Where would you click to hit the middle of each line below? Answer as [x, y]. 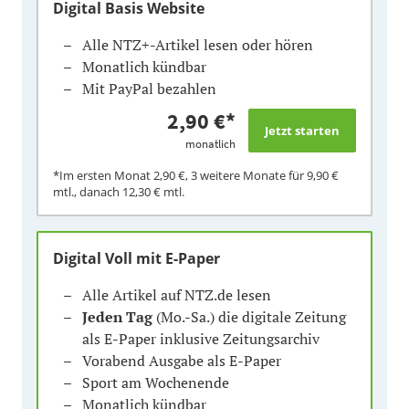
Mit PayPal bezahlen [149, 88]
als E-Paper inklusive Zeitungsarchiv [201, 338]
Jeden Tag [117, 316]
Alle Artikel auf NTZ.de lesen [177, 294]
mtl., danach [88, 191]
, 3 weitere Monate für [246, 175]
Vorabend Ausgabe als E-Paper [182, 360]
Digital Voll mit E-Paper [136, 258]
